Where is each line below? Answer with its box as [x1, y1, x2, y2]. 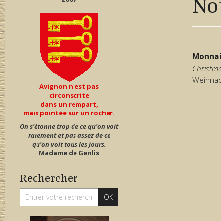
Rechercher [20, 172, 78, 184]
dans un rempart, [40, 99, 98, 109]
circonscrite [49, 90, 89, 100]
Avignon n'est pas [39, 81, 99, 91]
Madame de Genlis [39, 148, 99, 157]
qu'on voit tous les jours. [32, 139, 106, 148]
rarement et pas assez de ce [28, 130, 110, 140]
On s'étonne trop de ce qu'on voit [20, 121, 118, 131]
